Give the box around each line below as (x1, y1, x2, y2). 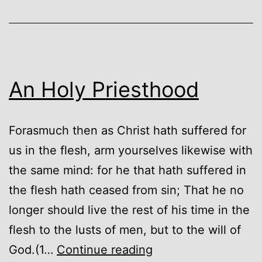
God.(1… (9, 242, 57, 257)
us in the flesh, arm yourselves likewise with (9, 143, 253, 157)
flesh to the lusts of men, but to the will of (9, 222, 241, 237)
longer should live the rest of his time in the (9, 202, 250, 217)
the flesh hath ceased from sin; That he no (9, 182, 244, 197)
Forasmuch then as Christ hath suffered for (9, 123, 246, 137)
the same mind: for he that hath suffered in (9, 163, 246, 177)
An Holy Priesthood (9, 76, 199, 102)
